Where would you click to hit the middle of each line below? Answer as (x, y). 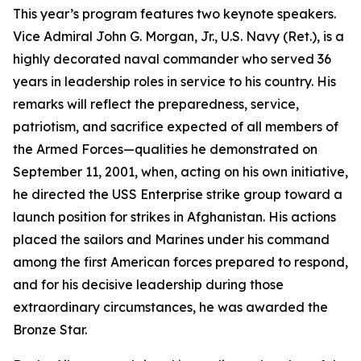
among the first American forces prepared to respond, (180, 262)
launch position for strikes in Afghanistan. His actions (174, 217)
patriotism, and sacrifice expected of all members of (176, 127)
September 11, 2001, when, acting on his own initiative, (180, 172)
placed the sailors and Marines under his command (171, 239)
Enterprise (172, 194)
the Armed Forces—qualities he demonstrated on (165, 149)
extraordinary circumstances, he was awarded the (170, 307)
